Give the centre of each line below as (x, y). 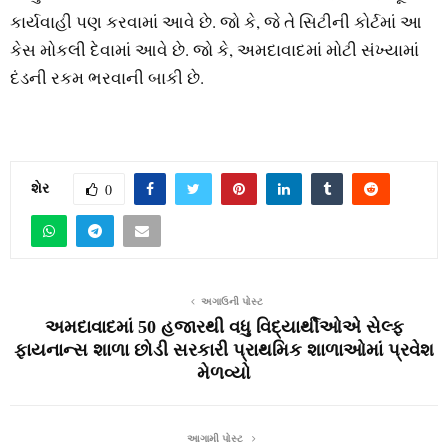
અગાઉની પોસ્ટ (232, 301)
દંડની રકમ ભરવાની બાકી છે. (107, 78)
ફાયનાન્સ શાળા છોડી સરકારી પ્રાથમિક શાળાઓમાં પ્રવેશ (224, 350)
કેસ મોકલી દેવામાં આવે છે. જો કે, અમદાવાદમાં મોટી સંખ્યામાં (214, 50)
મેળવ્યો (224, 373)
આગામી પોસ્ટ (216, 438)
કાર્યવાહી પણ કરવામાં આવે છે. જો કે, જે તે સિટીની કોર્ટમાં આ (216, 22)
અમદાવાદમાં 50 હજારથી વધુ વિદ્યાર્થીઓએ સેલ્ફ (224, 327)
